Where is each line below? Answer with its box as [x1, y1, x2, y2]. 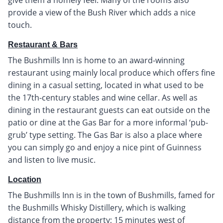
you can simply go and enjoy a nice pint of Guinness [8, 141, 202, 153]
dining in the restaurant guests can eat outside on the [8, 104, 210, 115]
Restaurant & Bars [8, 40, 78, 49]
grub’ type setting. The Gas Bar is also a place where [8, 129, 202, 140]
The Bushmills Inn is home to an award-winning [8, 54, 185, 66]
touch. [8, 19, 32, 30]
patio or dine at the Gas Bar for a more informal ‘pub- [8, 116, 208, 128]
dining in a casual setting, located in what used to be [8, 79, 204, 91]
